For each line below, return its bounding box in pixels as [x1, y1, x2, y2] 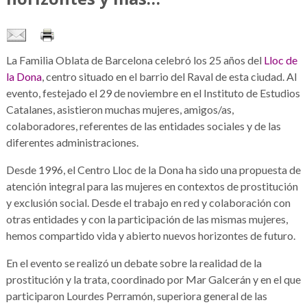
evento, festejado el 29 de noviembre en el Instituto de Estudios [5, 86, 300, 100]
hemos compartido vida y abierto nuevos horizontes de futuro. [5, 229, 295, 243]
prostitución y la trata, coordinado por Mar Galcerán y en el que [5, 273, 301, 286]
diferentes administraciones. [5, 136, 138, 149]
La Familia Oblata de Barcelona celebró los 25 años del [5, 53, 264, 67]
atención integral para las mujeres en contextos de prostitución [5, 180, 298, 193]
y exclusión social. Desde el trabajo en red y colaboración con [5, 196, 291, 210]
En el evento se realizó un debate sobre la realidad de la [5, 256, 262, 270]
